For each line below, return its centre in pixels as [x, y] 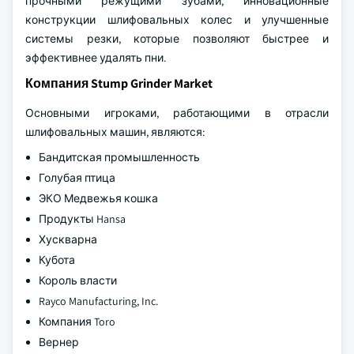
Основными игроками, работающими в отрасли [177, 113]
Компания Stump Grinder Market [119, 83]
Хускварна [68, 239]
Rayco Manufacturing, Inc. [98, 301]
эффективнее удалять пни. [96, 58]
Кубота [57, 260]
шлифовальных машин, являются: [115, 132]
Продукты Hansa [82, 219]
